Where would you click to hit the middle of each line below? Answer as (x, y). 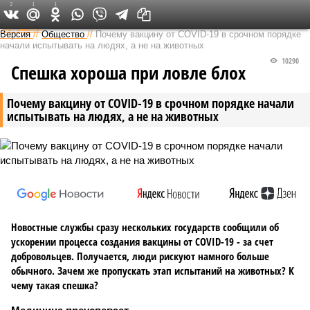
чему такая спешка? (55, 285)
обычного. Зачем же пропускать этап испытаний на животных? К (153, 271)
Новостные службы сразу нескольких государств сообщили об (145, 227)
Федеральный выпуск (151, 14)
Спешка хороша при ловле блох (128, 73)
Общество (63, 34)
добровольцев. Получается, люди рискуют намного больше (140, 256)
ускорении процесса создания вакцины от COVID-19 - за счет (142, 241)
